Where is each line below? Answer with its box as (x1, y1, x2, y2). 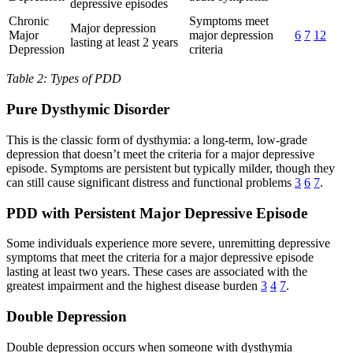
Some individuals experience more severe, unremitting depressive (6, 236, 330, 251)
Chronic (9, 14, 49, 28)
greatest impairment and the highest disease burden (6, 279, 261, 293)
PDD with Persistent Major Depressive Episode (6, 204, 307, 221)
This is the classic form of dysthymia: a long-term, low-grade (6, 132, 307, 147)
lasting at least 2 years (70, 35, 178, 50)
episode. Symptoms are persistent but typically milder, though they (6, 161, 335, 175)
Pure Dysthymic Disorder (6, 101, 169, 118)
